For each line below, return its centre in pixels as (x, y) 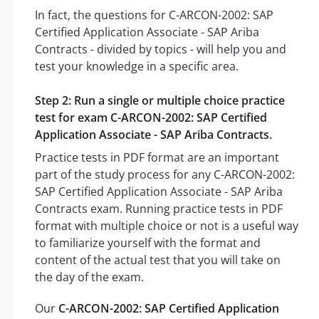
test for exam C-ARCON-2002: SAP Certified (151, 118)
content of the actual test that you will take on (158, 260)
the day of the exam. (89, 277)
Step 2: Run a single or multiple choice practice (160, 101)
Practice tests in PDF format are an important (157, 158)
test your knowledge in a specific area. (137, 67)
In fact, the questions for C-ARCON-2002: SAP (154, 15)
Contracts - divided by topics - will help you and (161, 49)
